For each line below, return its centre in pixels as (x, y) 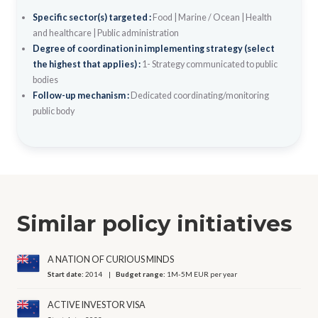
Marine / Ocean (209, 17)
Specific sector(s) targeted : (92, 17)
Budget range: (142, 274)
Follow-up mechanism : (81, 95)
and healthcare (62, 33)
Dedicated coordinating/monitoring (199, 95)
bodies (45, 79)
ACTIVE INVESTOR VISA (97, 305)
